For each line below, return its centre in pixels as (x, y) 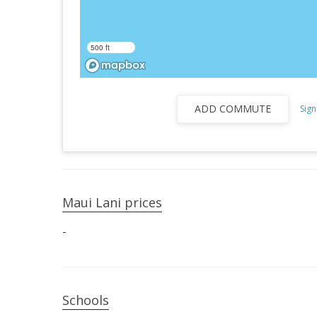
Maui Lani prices (112, 202)
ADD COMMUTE (232, 109)
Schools (86, 300)
